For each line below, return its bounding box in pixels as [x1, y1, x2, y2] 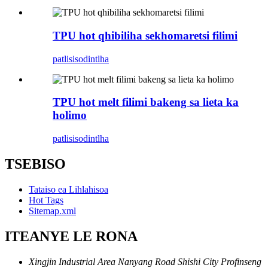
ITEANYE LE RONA [5, 228, 138, 244]
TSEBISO [5, 156, 66, 172]
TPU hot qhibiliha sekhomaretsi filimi [53, 29, 237, 42]
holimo [53, 109, 87, 122]
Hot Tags [29, 194, 63, 205]
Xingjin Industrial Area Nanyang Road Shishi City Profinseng [29, 256, 261, 267]
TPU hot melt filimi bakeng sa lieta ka [53, 96, 239, 109]
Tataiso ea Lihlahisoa [29, 184, 108, 194]
